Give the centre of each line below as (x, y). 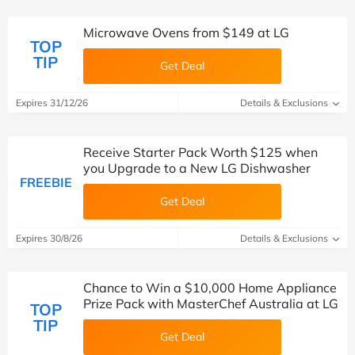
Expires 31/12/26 (52, 103)
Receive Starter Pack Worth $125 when (200, 152)
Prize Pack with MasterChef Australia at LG (211, 303)
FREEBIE (46, 182)
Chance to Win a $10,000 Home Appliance (210, 288)
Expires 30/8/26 (49, 238)
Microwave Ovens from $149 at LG (186, 32)
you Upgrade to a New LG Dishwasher (197, 168)
